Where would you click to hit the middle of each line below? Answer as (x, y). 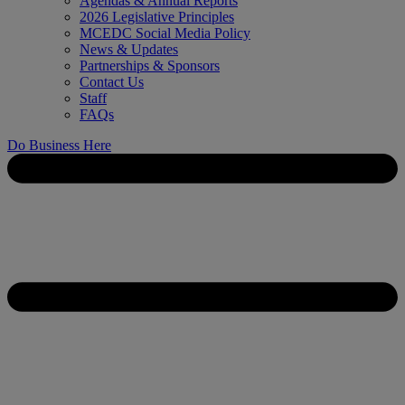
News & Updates (129, 49)
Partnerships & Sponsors (150, 66)
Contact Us (112, 82)
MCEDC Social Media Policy (165, 33)
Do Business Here (59, 145)
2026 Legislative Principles (157, 17)
